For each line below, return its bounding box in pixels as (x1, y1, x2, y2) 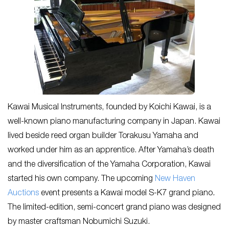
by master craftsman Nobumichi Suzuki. (8, 218, 152, 227)
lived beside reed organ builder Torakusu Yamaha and (8, 132, 198, 141)
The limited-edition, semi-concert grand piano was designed (8, 204, 221, 213)
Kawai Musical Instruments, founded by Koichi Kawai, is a (8, 104, 211, 112)
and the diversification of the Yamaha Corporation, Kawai (8, 161, 211, 170)
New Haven (155, 175, 195, 184)
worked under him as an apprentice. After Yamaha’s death (8, 147, 214, 155)
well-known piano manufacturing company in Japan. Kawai (8, 118, 220, 127)
